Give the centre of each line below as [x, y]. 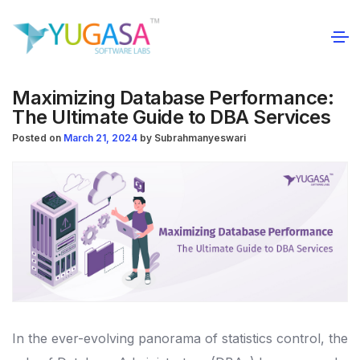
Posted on [37, 138]
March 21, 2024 [102, 138]
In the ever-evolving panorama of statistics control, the [180, 339]
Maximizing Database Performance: [173, 98]
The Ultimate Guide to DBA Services [171, 117]
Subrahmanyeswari [200, 138]
